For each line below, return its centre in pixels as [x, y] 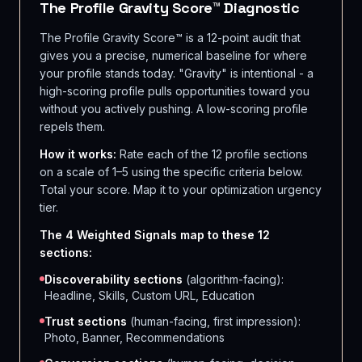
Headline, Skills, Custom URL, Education [149, 295]
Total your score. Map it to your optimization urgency [181, 189]
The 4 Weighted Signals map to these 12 [155, 235]
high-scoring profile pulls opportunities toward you [175, 91]
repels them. [72, 126]
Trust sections [86, 321]
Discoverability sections [114, 279]
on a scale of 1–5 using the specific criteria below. [171, 172]
